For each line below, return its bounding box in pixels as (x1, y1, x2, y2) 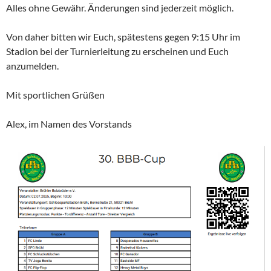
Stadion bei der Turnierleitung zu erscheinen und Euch (6, 45, 229, 57)
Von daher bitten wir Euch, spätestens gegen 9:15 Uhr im (6, 30, 240, 42)
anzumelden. (6, 59, 59, 71)
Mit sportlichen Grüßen (6, 88, 105, 100)
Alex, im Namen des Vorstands (6, 117, 132, 129)
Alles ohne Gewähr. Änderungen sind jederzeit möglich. (6, 1, 233, 13)
